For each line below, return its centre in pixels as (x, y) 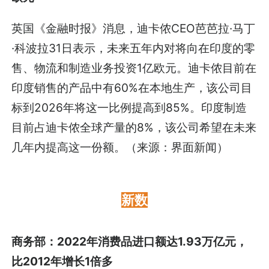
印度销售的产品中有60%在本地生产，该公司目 (132, 88)
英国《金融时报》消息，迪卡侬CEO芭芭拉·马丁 (134, 29)
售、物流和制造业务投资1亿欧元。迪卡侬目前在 (134, 68)
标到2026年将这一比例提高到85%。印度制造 (129, 108)
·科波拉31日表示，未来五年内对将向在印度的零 (134, 48)
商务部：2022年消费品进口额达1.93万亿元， (130, 242)
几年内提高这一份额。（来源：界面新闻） (120, 147)
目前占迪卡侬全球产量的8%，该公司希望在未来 (134, 128)
